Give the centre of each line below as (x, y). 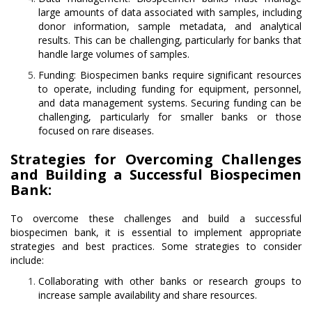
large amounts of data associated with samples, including (170, 13)
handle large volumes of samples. (114, 54)
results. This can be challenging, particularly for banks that (170, 40)
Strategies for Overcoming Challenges (156, 159)
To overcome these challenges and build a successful (156, 219)
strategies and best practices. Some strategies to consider (156, 247)
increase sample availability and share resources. (148, 295)
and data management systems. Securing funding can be (170, 103)
